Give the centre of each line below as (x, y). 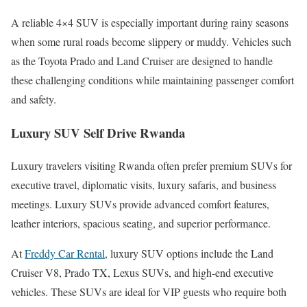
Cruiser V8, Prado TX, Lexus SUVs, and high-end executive (142, 273)
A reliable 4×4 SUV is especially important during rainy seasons (150, 22)
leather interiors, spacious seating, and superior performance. (141, 223)
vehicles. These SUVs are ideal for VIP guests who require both (149, 292)
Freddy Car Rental (65, 254)
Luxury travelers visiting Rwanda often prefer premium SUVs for (151, 166)
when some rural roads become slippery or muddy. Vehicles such (151, 41)
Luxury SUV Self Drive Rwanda (98, 132)
